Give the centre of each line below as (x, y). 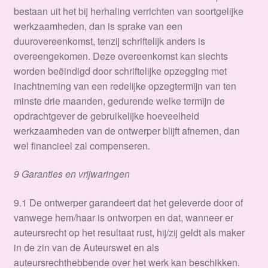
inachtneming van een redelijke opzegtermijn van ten (125, 86)
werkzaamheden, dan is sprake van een (98, 26)
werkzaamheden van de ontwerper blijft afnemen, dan (127, 130)
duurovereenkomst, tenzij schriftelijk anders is (109, 41)
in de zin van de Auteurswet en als (86, 247)
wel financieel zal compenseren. (82, 145)
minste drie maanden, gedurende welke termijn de (119, 100)
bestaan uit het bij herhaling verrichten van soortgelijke (128, 11)
